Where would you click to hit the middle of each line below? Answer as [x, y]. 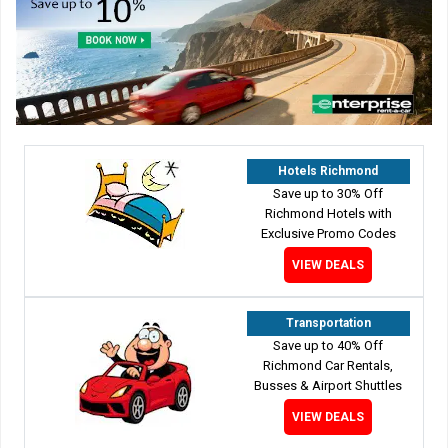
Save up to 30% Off [328, 194]
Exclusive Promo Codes [328, 234]
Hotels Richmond [328, 171]
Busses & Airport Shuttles [328, 386]
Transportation [328, 323]
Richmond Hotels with [328, 214]
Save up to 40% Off [328, 346]
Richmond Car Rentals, [328, 366]
